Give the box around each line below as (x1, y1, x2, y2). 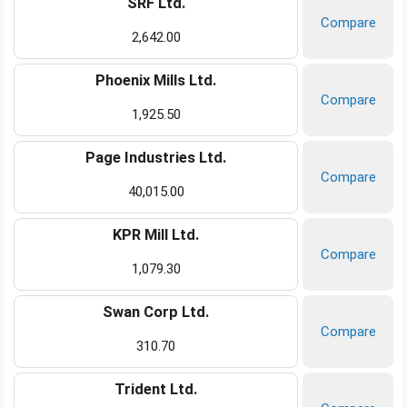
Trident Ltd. (114, 381, 197, 399)
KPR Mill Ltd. (113, 226, 199, 244)
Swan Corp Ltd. (103, 303, 209, 322)
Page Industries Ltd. (85, 149, 226, 167)
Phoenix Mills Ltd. (95, 72, 216, 90)
